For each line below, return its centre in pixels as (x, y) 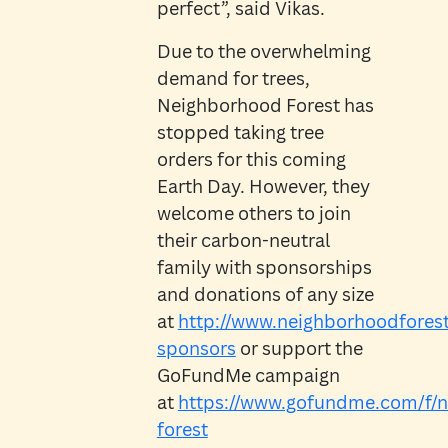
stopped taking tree (240, 132)
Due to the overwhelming (263, 51)
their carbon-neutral (243, 240)
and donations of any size (265, 294)
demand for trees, (233, 78)
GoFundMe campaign (248, 375)
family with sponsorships (264, 267)
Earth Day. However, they (263, 186)
